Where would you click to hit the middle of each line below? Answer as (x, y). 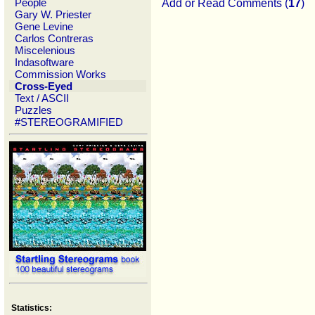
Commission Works (60, 74)
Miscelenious (45, 50)
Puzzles (33, 110)
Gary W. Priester (53, 14)
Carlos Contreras (54, 38)
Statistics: (32, 308)
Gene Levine (44, 26)
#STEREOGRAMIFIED (69, 122)
